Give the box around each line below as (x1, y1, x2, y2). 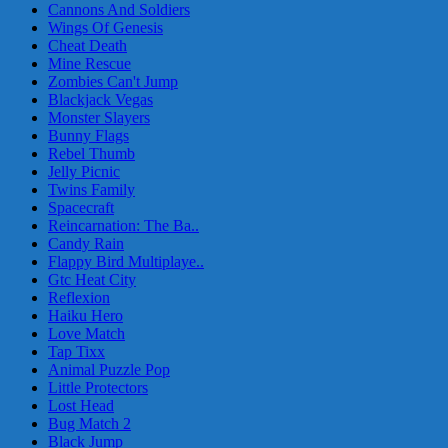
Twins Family (48, 181, 135, 199)
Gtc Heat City (48, 271, 136, 289)
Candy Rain (48, 235, 124, 253)
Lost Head (48, 397, 114, 415)
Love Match (48, 325, 125, 343)
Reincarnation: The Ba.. (48, 217, 199, 235)
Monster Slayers (48, 109, 150, 127)
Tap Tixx (48, 343, 105, 361)
